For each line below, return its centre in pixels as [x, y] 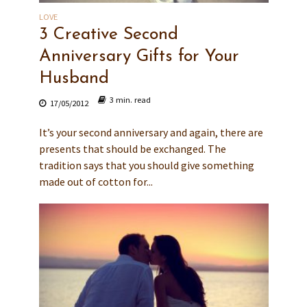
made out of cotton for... [96, 182]
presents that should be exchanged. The [132, 149]
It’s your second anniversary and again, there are [151, 133]
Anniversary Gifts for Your [139, 57]
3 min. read [130, 100]
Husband [74, 79]
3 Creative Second [108, 35]
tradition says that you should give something [146, 165]
